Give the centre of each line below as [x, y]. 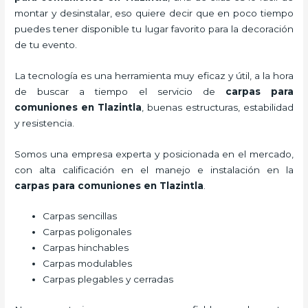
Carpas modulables [88, 264]
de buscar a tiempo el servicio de [120, 91]
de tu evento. [46, 44]
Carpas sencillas [80, 216]
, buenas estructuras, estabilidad [218, 107]
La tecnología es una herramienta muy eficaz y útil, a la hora [154, 75]
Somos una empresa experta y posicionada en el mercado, [154, 154]
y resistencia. [45, 123]
